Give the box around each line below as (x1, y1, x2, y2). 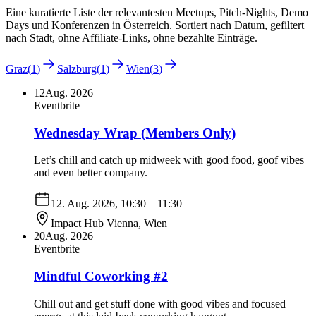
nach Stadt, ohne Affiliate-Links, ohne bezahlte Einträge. (6, 31, 257, 44)
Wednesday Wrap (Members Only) (34, 125, 236, 140)
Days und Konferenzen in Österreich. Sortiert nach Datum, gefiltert (6, 18, 304, 31)
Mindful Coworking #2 (34, 268, 168, 284)
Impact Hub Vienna (51, 217, 138, 230)
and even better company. (34, 166, 147, 179)
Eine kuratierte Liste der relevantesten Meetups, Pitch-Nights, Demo (6, 6, 308, 18)
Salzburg (57, 62, 97, 75)
